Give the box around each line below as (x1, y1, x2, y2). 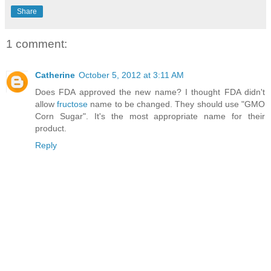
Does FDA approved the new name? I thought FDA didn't (35, 87, 265, 97)
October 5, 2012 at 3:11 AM (79, 70, 184, 80)
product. (35, 123, 67, 134)
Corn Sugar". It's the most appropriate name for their (35, 111, 265, 122)
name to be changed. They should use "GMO (88, 99, 266, 109)
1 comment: (6, 37, 67, 50)
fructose (57, 99, 88, 109)
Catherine (35, 70, 75, 80)
